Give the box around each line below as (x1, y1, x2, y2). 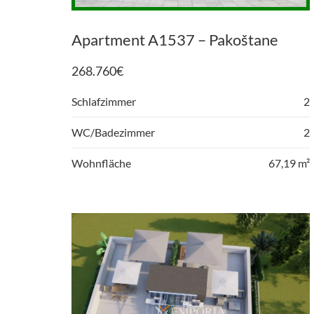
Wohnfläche (71, 156, 131, 170)
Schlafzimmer (71, 95, 136, 109)
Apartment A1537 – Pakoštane (71, 30, 278, 50)
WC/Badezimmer (71, 125, 155, 139)
